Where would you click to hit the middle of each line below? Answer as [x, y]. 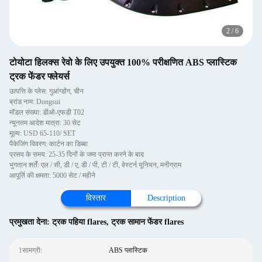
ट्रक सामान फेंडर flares [147, 222]
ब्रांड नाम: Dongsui [35, 102]
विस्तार [96, 198]
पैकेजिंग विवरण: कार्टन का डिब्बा [49, 144]
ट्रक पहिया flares [79, 222]
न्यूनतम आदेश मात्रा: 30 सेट [45, 123]
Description [166, 198]
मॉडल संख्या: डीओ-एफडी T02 [47, 112]
